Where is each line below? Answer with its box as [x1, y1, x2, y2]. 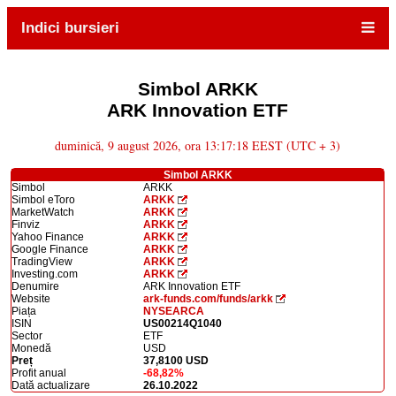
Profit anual [11, 366, 67, 379]
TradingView [11, 255, 73, 268]
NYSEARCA [143, 304, 205, 317]
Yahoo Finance [11, 230, 85, 243]
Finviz [11, 217, 41, 231]
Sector [11, 329, 43, 342]
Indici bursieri [21, 19, 119, 36]
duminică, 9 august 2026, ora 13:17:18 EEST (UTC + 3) [55, 136, 341, 154]
